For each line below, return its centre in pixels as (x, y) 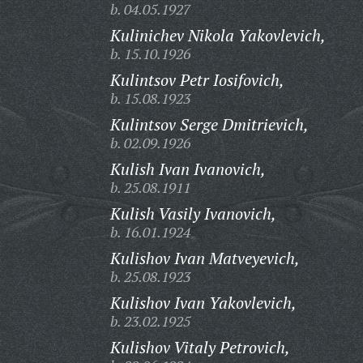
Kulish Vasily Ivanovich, (193, 214)
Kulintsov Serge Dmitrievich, (209, 124)
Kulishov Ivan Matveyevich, (205, 258)
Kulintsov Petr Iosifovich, (197, 80)
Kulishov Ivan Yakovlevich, (203, 303)
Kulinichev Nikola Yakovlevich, (218, 35)
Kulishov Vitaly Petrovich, (200, 347)
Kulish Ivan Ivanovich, (188, 169)
